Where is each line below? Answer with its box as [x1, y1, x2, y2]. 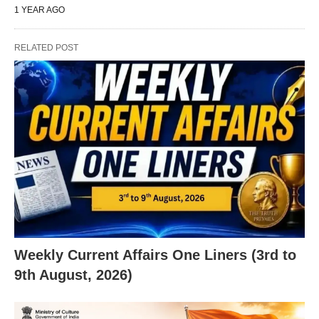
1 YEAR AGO [14, 5, 65, 15]
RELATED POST [14, 43, 78, 53]
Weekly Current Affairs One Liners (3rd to [14, 246, 296, 263]
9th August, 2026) [14, 266, 132, 283]
